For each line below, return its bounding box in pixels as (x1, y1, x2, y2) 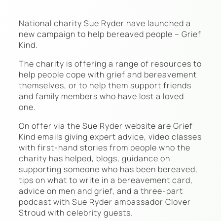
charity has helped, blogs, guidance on (19, 152, 170, 164)
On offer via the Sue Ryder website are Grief (19, 120, 193, 131)
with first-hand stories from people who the (19, 142, 190, 153)
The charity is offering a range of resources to (19, 58, 202, 69)
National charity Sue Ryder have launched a (19, 17, 191, 29)
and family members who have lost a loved (19, 90, 184, 102)
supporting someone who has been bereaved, (19, 163, 198, 175)
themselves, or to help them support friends (19, 79, 191, 91)
